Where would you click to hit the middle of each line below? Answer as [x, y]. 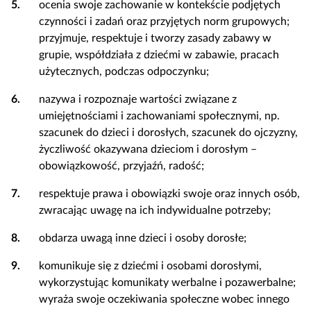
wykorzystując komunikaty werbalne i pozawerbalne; [167, 283]
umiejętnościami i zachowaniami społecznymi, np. [159, 116]
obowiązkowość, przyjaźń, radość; [121, 166]
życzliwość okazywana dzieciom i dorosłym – [148, 149]
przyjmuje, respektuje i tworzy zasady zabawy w [155, 38]
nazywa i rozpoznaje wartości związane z [138, 99]
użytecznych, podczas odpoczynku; [124, 72]
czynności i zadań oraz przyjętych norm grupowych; [164, 22]
